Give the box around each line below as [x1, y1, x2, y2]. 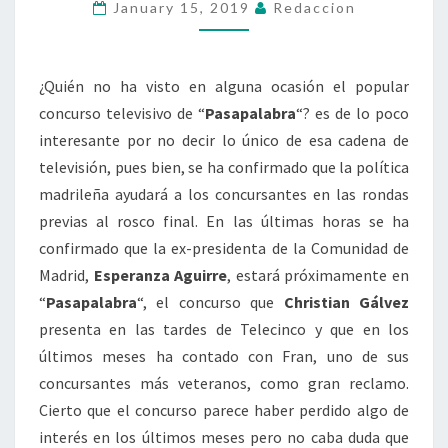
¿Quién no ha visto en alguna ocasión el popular [39, 76, 409, 96]
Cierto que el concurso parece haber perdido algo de [39, 400, 409, 420]
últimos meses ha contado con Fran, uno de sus [39, 346, 409, 366]
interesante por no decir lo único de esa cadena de [39, 130, 409, 150]
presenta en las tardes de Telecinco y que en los [39, 319, 409, 339]
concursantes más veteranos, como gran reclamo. [39, 373, 409, 393]
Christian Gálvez [283, 292, 410, 312]
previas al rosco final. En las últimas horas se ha [39, 211, 409, 231]
